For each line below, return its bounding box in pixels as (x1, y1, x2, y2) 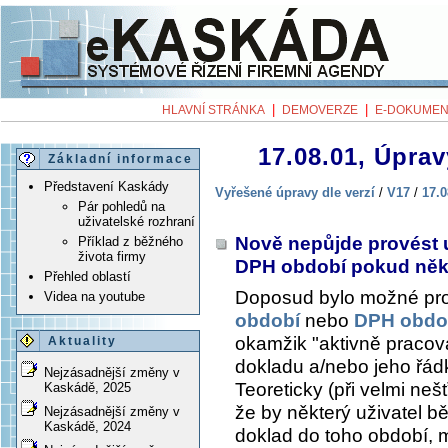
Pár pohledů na (78, 199, 165, 215)
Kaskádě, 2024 (44, 419, 131, 435)
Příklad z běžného (78, 234, 183, 250)
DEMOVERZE (282, 103, 358, 117)
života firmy (78, 249, 146, 265)
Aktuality (48, 334, 117, 349)
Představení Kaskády (44, 179, 169, 195)
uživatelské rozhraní (78, 214, 195, 230)
